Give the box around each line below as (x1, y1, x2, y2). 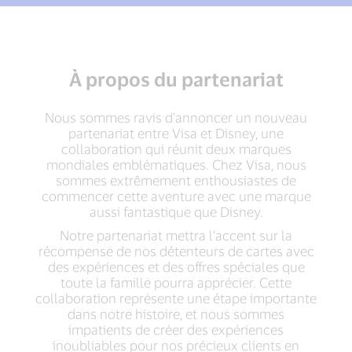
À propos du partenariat (68, 68, 284, 90)
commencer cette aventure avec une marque (41, 188, 311, 203)
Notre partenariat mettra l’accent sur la (60, 227, 292, 243)
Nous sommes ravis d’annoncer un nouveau (45, 109, 307, 125)
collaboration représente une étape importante (35, 290, 317, 306)
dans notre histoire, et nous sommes (68, 306, 284, 321)
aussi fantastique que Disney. (89, 203, 263, 219)
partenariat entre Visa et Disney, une (68, 125, 284, 141)
